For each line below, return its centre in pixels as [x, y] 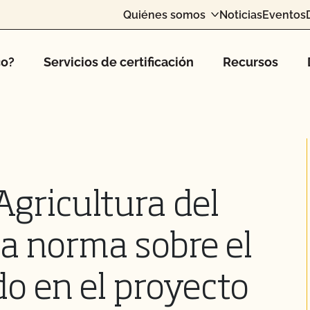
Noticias [241, 15]
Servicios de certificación [119, 62]
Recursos [250, 62]
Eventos [284, 15]
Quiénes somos [164, 15]
